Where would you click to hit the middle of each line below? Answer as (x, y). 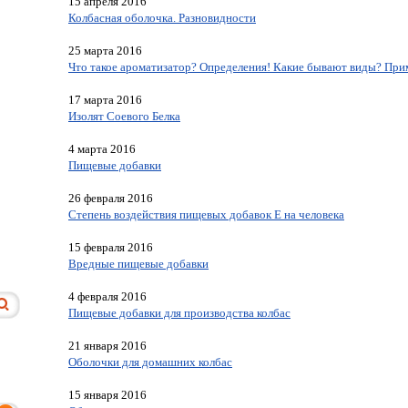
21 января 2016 (107, 346)
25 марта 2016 (105, 51)
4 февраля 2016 (107, 296)
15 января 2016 (107, 395)
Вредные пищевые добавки (138, 264)
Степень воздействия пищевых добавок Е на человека (206, 214)
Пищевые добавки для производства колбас (179, 313)
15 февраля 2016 (111, 247)
